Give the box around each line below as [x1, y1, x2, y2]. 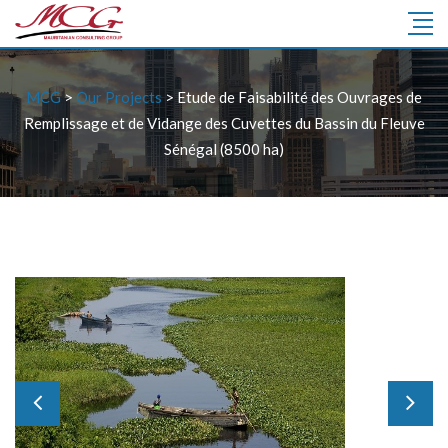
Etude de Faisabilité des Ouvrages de [177, 87, 422, 106]
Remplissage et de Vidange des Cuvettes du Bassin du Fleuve [23, 113, 425, 132]
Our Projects [76, 87, 162, 106]
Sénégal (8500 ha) [164, 139, 284, 158]
